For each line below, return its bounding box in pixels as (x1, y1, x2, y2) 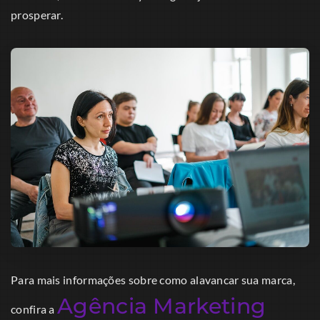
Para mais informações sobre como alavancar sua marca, (11, 273, 295, 287)
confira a (11, 302, 57, 316)
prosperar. (11, 8, 64, 22)
